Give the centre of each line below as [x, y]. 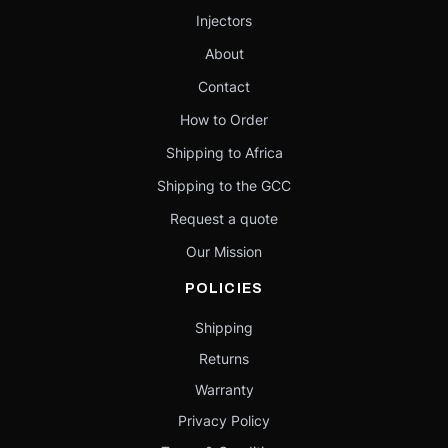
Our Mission [224, 251]
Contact [224, 86]
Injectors [224, 20]
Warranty [224, 389]
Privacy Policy [224, 420]
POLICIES [224, 288]
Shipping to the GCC [224, 185]
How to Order [224, 119]
